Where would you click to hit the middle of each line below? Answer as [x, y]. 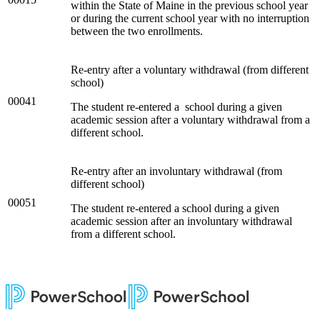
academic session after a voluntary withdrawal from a [190, 119]
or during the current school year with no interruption [190, 18]
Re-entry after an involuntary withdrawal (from [176, 171]
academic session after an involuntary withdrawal [181, 221]
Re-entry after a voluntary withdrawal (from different [190, 69]
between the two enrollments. [137, 31]
